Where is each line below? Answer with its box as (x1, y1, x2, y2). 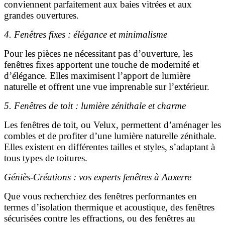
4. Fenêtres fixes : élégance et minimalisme (4, 29, 167, 40)
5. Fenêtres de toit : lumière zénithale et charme (4, 100, 186, 111)
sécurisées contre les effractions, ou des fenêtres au (4, 212, 195, 223)
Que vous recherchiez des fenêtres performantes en (4, 190, 197, 201)
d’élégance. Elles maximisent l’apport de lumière (4, 70, 190, 81)
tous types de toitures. (4, 152, 87, 163)
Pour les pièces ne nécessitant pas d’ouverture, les (4, 48, 193, 59)
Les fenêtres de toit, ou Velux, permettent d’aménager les (4, 119, 221, 130)
